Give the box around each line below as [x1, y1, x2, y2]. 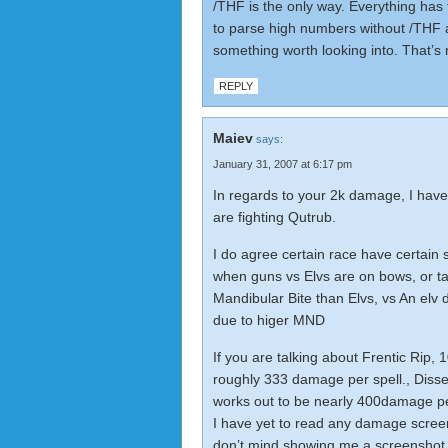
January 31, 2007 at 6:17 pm [213, 158, 352, 170]
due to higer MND [213, 312, 325, 328]
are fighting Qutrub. [213, 209, 336, 225]
